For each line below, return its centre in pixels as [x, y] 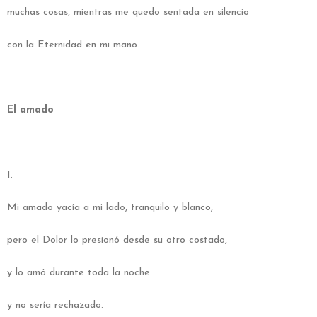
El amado [30, 110]
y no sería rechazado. [55, 305]
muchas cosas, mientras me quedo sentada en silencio [128, 12]
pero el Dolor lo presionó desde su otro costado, [117, 240]
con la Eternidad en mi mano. [73, 45]
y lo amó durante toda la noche [79, 272]
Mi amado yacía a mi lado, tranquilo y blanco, [110, 207]
